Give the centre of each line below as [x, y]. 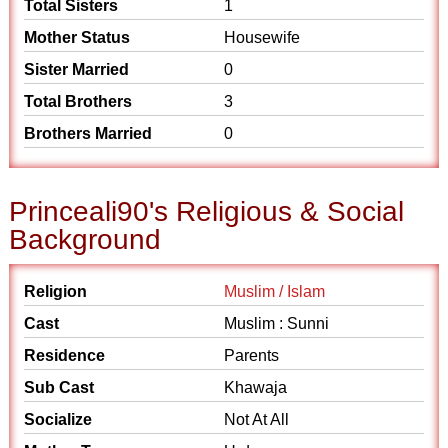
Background [85, 239]
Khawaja [257, 387]
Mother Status [77, 37]
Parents [251, 355]
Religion [56, 291]
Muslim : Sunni [276, 323]
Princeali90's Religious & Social [207, 211]
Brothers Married [88, 133]
